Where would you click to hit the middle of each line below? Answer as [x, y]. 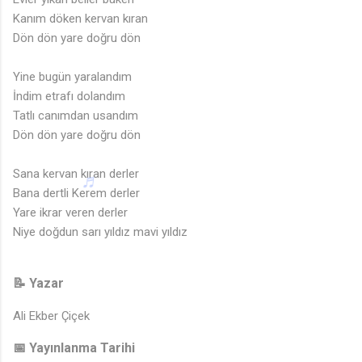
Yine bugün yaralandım [72, 76]
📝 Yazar [38, 283]
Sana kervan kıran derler [76, 173]
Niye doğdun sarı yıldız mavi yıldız [100, 232]
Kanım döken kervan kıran [80, 18]
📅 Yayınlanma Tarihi [74, 347]
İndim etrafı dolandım [69, 96]
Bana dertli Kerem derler [76, 193]
